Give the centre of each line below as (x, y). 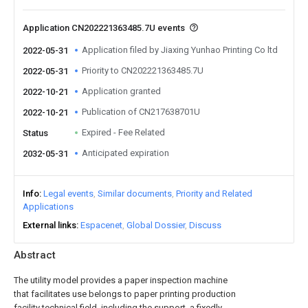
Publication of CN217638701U (141, 112)
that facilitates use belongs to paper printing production (125, 294)
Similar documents (135, 194)
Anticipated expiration (125, 153)
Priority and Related (214, 194)
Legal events (68, 194)
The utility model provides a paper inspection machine (121, 280)
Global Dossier (156, 225)
